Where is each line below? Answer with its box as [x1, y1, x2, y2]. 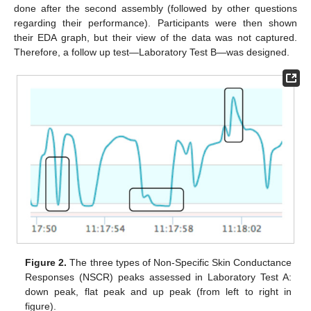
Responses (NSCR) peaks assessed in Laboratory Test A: [25, 271, 292, 283]
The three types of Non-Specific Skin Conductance [67, 257, 292, 269]
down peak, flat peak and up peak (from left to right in [25, 286, 292, 298]
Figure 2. [25, 257, 67, 269]
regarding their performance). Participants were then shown [14, 17, 297, 28]
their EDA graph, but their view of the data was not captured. [14, 31, 297, 43]
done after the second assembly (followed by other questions [14, 2, 297, 14]
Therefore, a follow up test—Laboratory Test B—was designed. [14, 46, 289, 58]
